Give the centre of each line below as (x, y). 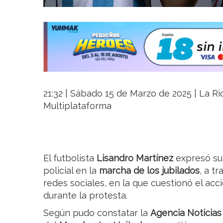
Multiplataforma (77, 106)
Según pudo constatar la (97, 213)
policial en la (71, 171)
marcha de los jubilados (149, 171)
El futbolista (70, 158)
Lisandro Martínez (135, 158)
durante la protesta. (85, 196)
